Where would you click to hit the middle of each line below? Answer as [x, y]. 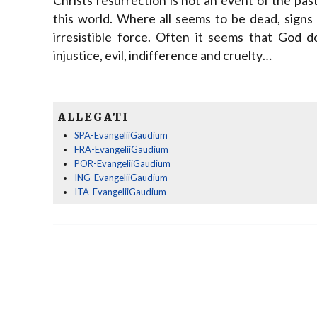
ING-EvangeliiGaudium [121, 178]
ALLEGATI [93, 117]
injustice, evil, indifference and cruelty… [162, 55]
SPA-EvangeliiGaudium [121, 136]
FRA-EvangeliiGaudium [121, 150]
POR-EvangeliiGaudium [122, 164]
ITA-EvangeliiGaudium [120, 192]
